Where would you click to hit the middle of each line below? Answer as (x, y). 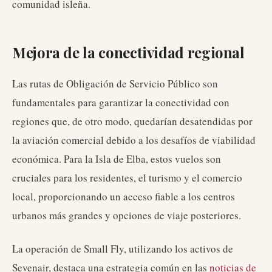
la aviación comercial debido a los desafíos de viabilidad (134, 140)
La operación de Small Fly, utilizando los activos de (123, 249)
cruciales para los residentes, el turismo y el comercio (127, 178)
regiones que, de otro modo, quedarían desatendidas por (132, 121)
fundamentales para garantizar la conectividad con (121, 102)
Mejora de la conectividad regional (128, 52)
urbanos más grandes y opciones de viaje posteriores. (127, 215)
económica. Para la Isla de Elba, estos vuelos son (117, 159)
